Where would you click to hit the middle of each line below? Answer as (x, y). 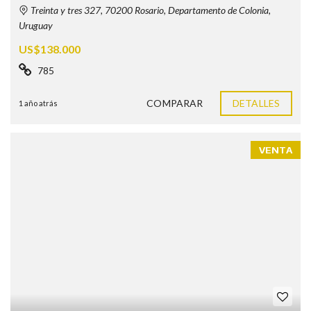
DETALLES (256, 103)
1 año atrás (38, 103)
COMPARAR (175, 103)
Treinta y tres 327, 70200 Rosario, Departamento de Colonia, (150, 10)
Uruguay (36, 26)
